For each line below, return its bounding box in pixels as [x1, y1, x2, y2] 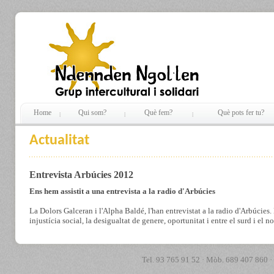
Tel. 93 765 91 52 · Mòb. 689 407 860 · [142, 255, 272, 264]
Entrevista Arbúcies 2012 [29, 169, 133, 180]
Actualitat [29, 133, 89, 148]
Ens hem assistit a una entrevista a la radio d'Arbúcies [29, 187, 215, 196]
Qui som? [78, 108, 106, 117]
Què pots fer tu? [218, 108, 264, 117]
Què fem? [141, 108, 172, 117]
